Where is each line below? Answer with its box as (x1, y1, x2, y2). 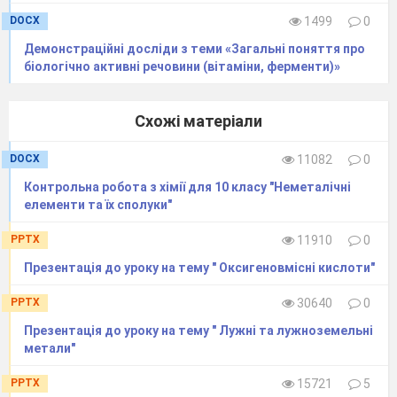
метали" (24, 340, 75, 355)
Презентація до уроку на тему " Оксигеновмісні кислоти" (24, 260, 375, 275)
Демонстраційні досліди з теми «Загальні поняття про (24, 41, 365, 56)
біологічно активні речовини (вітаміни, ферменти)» (24, 58, 340, 74)
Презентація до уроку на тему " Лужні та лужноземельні (24, 323, 373, 338)
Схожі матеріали (135, 111, 262, 130)
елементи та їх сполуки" (24, 197, 172, 212)
